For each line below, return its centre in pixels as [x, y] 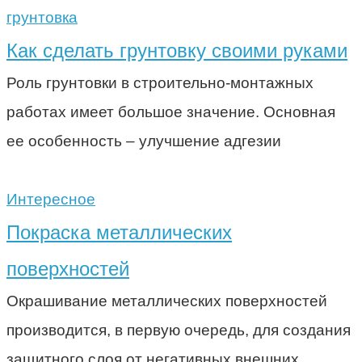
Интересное [51, 199]
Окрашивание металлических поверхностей [167, 301]
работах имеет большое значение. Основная [171, 112]
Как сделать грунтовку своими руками [177, 50]
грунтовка [42, 17]
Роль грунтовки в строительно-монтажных [160, 82]
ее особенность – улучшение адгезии [144, 141]
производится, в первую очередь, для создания [179, 330]
